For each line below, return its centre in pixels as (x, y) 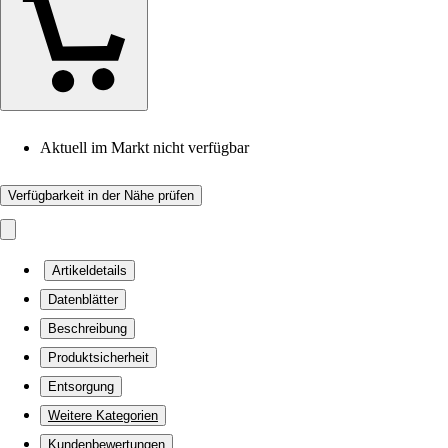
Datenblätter (83, 299)
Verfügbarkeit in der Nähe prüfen (101, 195)
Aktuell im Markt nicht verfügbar (144, 147)
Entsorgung (81, 386)
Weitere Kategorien (103, 415)
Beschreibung (87, 328)
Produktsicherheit (98, 357)
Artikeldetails (89, 270)
